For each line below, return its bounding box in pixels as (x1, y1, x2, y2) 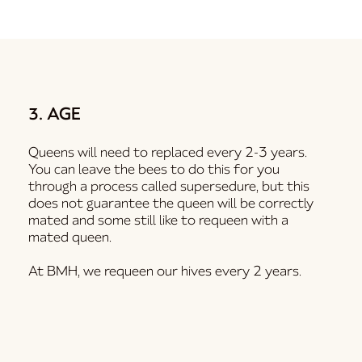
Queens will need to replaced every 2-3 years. (27, 144, 307, 162)
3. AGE (27, 103, 81, 125)
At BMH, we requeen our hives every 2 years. (27, 263, 305, 280)
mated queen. (27, 229, 112, 246)
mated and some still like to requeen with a (27, 212, 288, 229)
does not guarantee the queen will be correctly (27, 195, 314, 213)
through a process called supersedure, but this (27, 178, 309, 196)
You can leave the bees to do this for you (27, 161, 280, 179)
